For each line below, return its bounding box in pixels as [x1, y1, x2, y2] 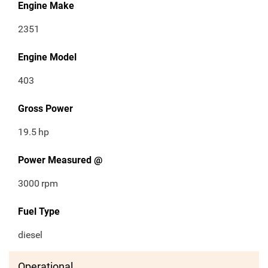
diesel [18, 229, 42, 241]
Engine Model [18, 51, 77, 63]
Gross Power [18, 103, 73, 115]
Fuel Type [18, 206, 60, 218]
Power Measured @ [18, 154, 102, 166]
